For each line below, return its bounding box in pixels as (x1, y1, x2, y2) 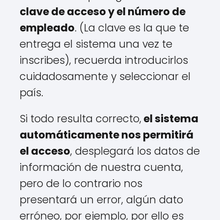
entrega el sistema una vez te (20, 37, 172, 52)
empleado (20, 21, 75, 35)
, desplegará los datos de (70, 144, 200, 159)
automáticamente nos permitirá (20, 128, 193, 142)
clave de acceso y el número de (20, 4, 186, 19)
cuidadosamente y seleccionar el (20, 69, 191, 84)
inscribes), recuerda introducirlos (20, 53, 188, 68)
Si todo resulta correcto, (20, 111, 141, 126)
